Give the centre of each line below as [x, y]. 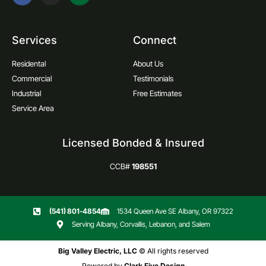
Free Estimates [157, 93]
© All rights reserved [172, 251]
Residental [29, 63]
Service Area [33, 108]
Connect [155, 40]
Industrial [26, 93]
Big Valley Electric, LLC [97, 251]
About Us [148, 63]
